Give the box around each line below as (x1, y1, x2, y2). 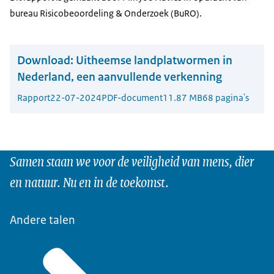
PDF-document (102, 92, 163, 104)
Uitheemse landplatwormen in (76, 53, 232, 68)
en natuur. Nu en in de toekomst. (10, 171, 169, 193)
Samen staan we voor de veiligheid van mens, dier (10, 150, 254, 172)
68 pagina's (202, 92, 249, 104)
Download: (17, 53, 73, 68)
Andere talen (10, 212, 75, 228)
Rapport (17, 92, 50, 104)
